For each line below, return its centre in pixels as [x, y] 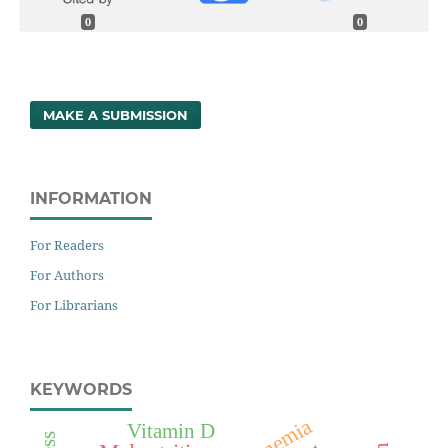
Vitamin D [170, 430]
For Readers [67, 244]
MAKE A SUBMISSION [116, 115]
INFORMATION [91, 199]
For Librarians [74, 304]
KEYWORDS [81, 389]
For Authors [67, 274]
